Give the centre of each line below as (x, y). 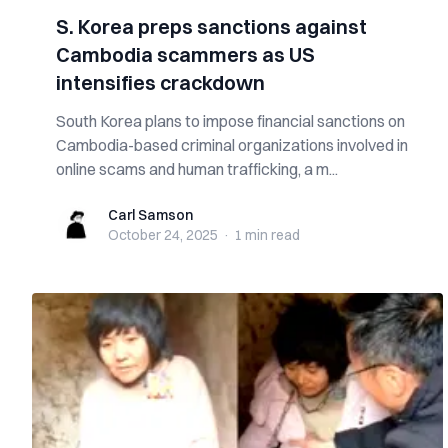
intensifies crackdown (160, 82)
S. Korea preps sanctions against (211, 26)
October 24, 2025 (163, 235)
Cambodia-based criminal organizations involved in (232, 145)
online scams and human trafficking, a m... (197, 169)
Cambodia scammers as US (185, 54)
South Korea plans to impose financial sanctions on (230, 121)
